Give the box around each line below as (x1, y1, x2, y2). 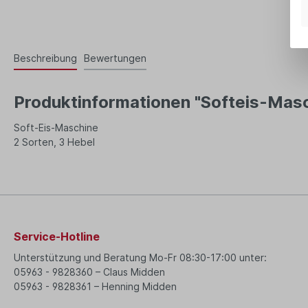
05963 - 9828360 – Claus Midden (14, 265, 165, 278)
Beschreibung (14, 52, 77, 65)
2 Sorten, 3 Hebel (14, 136, 98, 148)
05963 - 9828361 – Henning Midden (14, 280, 177, 292)
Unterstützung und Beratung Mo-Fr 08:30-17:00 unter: (14, 251, 267, 263)
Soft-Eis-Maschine (14, 122, 101, 134)
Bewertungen (84, 52, 146, 65)
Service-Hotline (14, 229, 100, 243)
